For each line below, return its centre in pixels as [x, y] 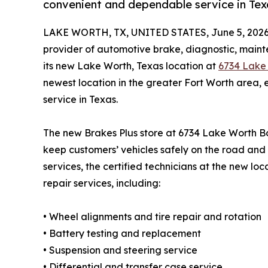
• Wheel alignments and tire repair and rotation [152, 217]
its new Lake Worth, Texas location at [131, 66]
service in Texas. [80, 100]
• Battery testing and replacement [122, 234]
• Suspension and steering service [120, 250]
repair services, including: [102, 183]
